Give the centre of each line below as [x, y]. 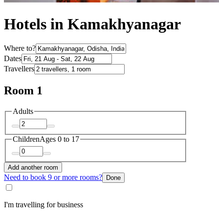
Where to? [20, 48]
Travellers [19, 69]
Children [26, 139]
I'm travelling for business [44, 205]
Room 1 [23, 91]
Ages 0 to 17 [59, 139]
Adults [23, 111]
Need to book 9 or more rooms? [53, 177]
